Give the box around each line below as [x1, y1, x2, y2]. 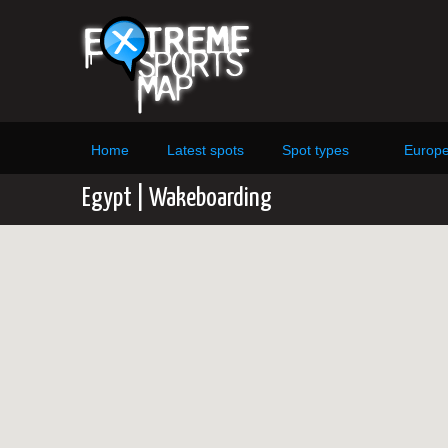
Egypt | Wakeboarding [82, 185, 272, 212]
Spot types [282, 142, 349, 158]
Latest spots [167, 142, 244, 158]
